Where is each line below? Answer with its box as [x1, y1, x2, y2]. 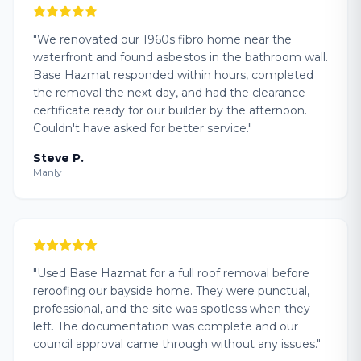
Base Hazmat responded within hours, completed [33, 68, 313, 82]
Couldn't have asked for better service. [33, 121, 248, 135]
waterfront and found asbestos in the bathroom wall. [33, 50, 328, 64]
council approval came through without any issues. [33, 337, 317, 351]
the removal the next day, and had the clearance [33, 85, 305, 100]
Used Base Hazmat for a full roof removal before [37, 266, 309, 280]
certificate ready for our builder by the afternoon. [33, 103, 307, 118]
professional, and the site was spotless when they [33, 301, 310, 316]
